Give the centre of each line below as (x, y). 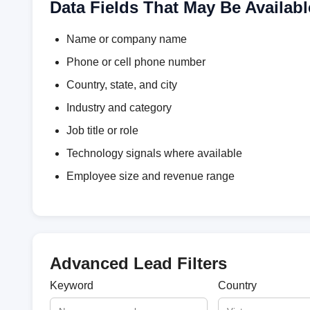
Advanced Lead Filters (138, 263)
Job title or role (102, 130)
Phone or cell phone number (136, 62)
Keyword (72, 285)
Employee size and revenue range (151, 176)
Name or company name (127, 39)
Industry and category (119, 108)
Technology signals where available (154, 153)
